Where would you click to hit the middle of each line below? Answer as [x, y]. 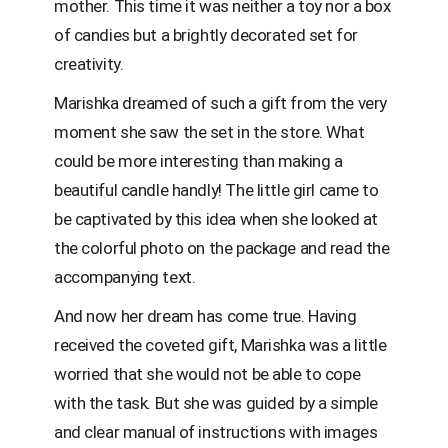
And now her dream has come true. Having [205, 315]
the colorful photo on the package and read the [222, 247]
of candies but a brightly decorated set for [206, 34]
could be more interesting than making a [198, 160]
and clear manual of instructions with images [216, 431]
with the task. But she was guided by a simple [216, 402]
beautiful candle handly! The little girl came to [216, 189]
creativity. [89, 63]
